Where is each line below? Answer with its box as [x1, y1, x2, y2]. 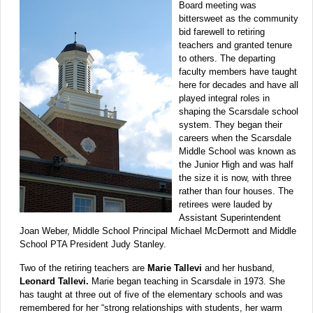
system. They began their [179, 119, 282, 130]
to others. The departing [179, 52, 275, 64]
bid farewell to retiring [179, 26, 265, 37]
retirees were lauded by [179, 198, 272, 210]
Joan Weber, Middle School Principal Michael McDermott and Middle [20, 225, 296, 236]
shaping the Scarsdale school [179, 105, 298, 117]
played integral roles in [179, 92, 270, 103]
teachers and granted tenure [179, 39, 292, 50]
